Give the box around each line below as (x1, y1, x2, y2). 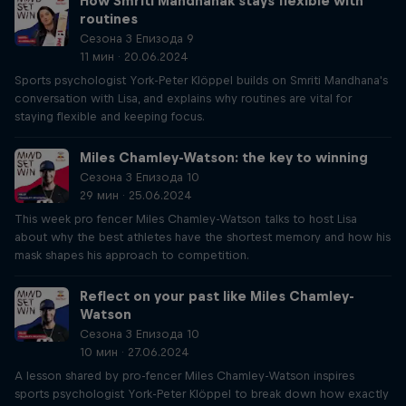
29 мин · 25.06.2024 (80, 188, 192, 202)
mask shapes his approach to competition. (14, 248, 249, 262)
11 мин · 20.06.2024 (80, 50, 188, 63)
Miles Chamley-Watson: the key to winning (80, 150, 368, 165)
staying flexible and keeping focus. (14, 110, 205, 123)
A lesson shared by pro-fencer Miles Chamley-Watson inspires (14, 369, 354, 382)
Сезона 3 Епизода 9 (80, 32, 194, 45)
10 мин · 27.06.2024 (80, 345, 189, 359)
